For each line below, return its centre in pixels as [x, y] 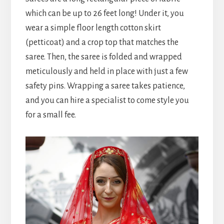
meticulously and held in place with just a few [106, 72]
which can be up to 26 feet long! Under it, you [104, 14]
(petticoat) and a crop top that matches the [102, 43]
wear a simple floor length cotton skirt [93, 28]
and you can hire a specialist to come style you [107, 101]
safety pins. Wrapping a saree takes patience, [105, 86]
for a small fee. [50, 115]
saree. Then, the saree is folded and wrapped [103, 57]
